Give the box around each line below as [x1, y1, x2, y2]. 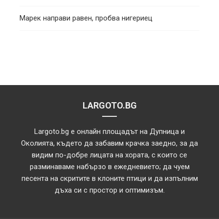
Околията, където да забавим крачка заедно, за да [21, 139, 198, 148]
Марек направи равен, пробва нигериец [20, 14, 153, 23]
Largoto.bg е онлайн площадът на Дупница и [34, 127, 185, 136]
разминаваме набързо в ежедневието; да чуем [29, 162, 190, 172]
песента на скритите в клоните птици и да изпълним [21, 174, 198, 183]
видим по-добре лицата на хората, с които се [32, 151, 187, 160]
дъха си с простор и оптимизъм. [54, 186, 165, 195]
